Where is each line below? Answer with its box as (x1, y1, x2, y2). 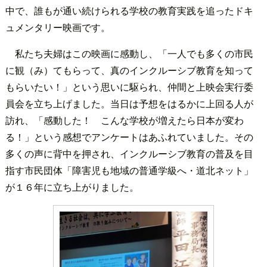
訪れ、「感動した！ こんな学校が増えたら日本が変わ (5, 113, 244, 128)
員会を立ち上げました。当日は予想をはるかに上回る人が (5, 97, 253, 111)
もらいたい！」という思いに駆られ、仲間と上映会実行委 (5, 80, 253, 94)
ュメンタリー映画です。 (5, 20, 110, 35)
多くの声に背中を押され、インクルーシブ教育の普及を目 (5, 147, 253, 161)
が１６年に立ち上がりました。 (5, 180, 139, 194)
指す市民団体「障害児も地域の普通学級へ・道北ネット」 (5, 163, 253, 178)
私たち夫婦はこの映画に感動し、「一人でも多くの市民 (14, 46, 253, 61)
